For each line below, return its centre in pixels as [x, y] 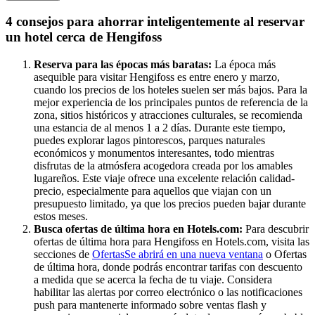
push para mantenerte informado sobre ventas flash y [150, 304]
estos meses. [61, 216]
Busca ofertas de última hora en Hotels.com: [140, 229]
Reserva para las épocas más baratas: [124, 64]
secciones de [63, 254]
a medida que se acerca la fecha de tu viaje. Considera [153, 279]
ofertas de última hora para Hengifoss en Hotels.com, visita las [172, 241]
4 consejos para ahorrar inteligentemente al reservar [155, 21]
